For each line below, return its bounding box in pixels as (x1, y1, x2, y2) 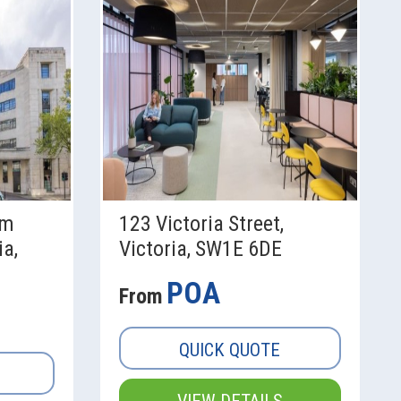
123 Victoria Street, (118, 211, 284, 237)
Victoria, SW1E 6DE (118, 236, 282, 262)
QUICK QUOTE (179, 339, 281, 362)
